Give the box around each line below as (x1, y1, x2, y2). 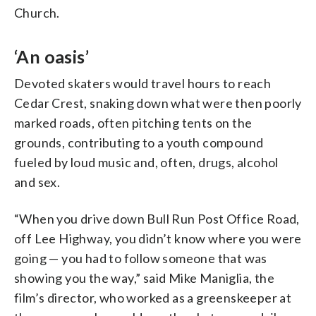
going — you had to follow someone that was (14, 250, 267, 266)
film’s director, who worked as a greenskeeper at (14, 289, 292, 305)
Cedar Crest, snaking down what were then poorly (14, 95, 302, 111)
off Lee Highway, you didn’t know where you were (14, 230, 302, 246)
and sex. (14, 174, 61, 190)
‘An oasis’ (14, 45, 89, 67)
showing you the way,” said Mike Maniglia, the (14, 269, 274, 286)
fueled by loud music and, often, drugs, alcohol (14, 154, 279, 170)
